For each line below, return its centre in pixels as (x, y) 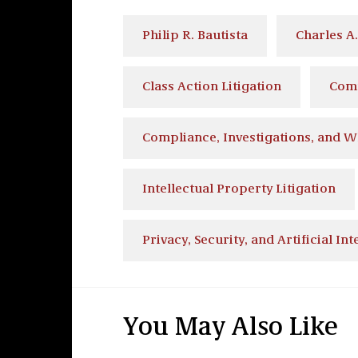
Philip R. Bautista (195, 36)
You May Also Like (230, 328)
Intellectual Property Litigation (239, 189)
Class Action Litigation (211, 87)
